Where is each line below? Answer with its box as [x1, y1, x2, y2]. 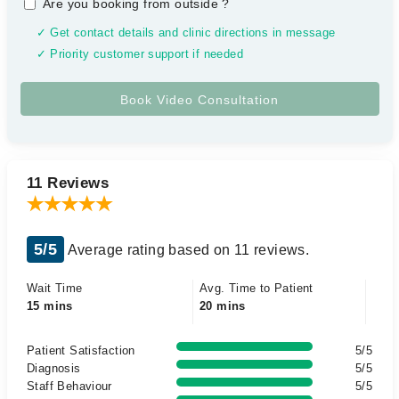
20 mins [199, 299, 246, 313]
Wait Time [27, 281, 83, 295]
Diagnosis [27, 362, 81, 375]
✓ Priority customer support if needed [36, 48, 243, 61]
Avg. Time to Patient [199, 281, 313, 295]
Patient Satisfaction [27, 344, 135, 357]
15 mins [27, 299, 73, 313]
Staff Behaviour [27, 379, 112, 393]
